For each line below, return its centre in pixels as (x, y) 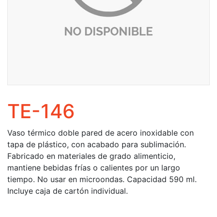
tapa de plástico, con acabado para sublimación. (97, 144)
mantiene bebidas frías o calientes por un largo (94, 168)
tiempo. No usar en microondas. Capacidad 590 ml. (102, 179)
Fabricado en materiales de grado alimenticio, (91, 156)
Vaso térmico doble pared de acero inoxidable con (101, 133)
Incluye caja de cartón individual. (68, 191)
